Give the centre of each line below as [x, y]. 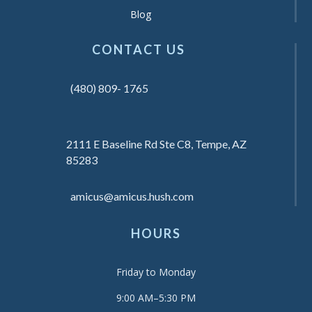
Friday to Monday [156, 272]
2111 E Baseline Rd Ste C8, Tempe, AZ [156, 144]
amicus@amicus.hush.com [132, 196]
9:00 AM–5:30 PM [156, 298]
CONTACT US [138, 49]
